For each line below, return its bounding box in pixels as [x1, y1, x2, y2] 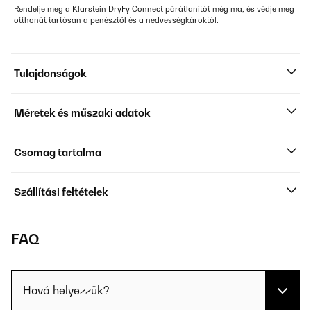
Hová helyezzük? [23, 283, 110, 297]
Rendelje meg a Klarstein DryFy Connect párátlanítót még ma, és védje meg [14, 4, 294, 14]
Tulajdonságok [14, 67, 87, 79]
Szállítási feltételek [14, 186, 108, 198]
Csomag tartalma [14, 146, 101, 158]
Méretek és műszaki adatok [14, 107, 151, 119]
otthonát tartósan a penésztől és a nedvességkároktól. [14, 15, 219, 25]
